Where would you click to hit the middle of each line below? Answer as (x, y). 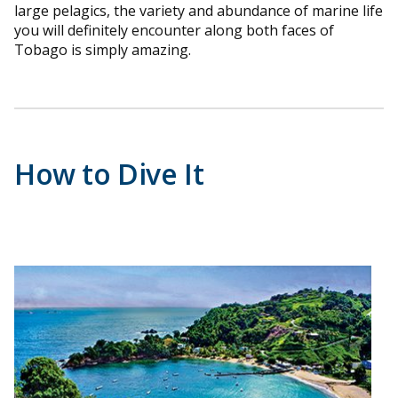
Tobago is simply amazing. (103, 50)
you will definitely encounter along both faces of (174, 31)
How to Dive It (109, 174)
